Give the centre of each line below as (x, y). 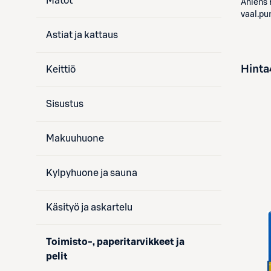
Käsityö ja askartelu (89, 207)
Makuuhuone (75, 139)
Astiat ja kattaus (82, 35)
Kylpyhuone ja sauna (92, 173)
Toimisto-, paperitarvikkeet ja (115, 242)
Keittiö (61, 70)
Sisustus (65, 104)
